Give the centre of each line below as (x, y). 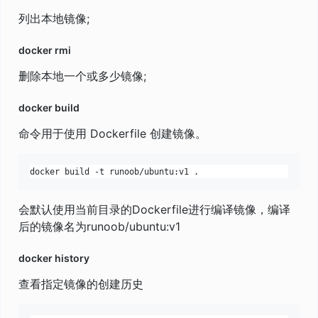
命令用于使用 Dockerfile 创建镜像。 (113, 134)
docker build (49, 108)
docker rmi (45, 50)
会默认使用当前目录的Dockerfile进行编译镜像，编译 (154, 210)
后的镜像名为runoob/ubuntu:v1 (99, 227)
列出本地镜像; (54, 19)
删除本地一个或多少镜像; (82, 76)
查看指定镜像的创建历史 (81, 284)
